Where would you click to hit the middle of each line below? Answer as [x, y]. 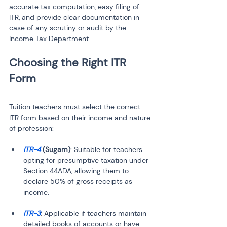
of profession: [31, 128]
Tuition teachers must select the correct [76, 107]
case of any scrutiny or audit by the [69, 28]
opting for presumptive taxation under [87, 160]
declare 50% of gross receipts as [79, 181]
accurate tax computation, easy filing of [75, 7]
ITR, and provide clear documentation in [75, 17]
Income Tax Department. [50, 39]
